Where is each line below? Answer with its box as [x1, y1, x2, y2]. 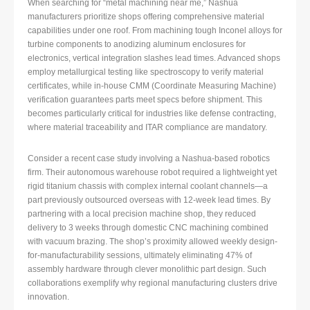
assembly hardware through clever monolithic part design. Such [28, 264, 266, 275]
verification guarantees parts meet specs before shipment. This [28, 95, 262, 105]
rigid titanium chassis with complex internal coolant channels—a [28, 181, 268, 192]
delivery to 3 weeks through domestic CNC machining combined [28, 223, 268, 233]
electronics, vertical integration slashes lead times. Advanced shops [28, 53, 280, 64]
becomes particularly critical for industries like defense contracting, [28, 109, 276, 119]
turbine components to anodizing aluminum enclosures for [28, 39, 246, 50]
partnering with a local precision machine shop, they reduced [28, 209, 256, 219]
